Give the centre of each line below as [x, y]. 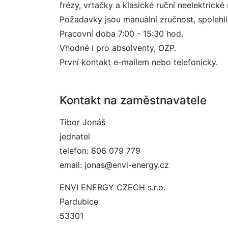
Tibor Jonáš [82, 122]
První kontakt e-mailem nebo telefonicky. [139, 62]
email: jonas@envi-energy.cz [114, 165]
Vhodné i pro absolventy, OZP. [118, 48]
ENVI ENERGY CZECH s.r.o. [112, 187]
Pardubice [79, 202]
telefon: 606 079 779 [100, 151]
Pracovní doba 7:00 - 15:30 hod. [121, 34]
